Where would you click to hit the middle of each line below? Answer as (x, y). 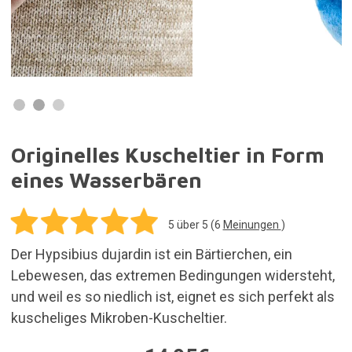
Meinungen (252, 224)
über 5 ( (194, 224)
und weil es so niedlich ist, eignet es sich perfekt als (172, 296)
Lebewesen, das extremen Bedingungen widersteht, (172, 275)
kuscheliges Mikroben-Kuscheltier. (119, 317)
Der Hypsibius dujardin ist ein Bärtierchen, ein (151, 254)
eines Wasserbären (106, 180)
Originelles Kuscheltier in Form (167, 155)
